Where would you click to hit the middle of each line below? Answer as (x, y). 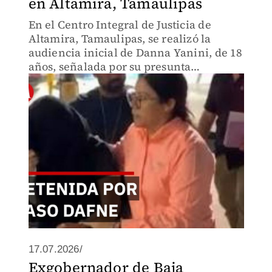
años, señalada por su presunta (110, 66)
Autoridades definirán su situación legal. (136, 94)
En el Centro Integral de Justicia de (120, 25)
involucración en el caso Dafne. (111, 80)
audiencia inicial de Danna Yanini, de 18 (135, 53)
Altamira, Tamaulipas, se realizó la (120, 39)
